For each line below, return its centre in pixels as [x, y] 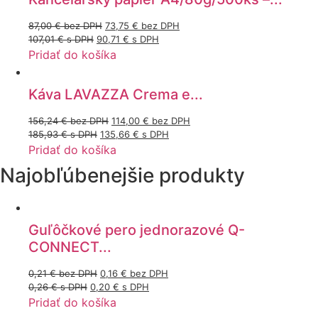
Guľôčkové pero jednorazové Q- [137, 230]
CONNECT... [70, 247]
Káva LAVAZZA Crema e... [116, 94]
